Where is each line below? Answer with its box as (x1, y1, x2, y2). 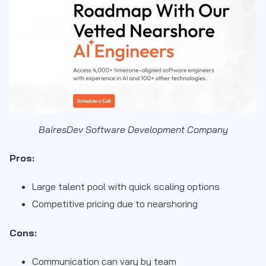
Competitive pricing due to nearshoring (32, 198, 198, 210)
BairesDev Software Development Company (38, 123, 228, 136)
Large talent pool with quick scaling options (32, 180, 220, 193)
